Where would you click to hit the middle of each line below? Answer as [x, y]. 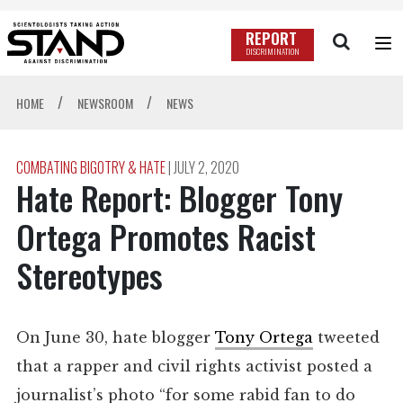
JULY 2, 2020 [206, 168]
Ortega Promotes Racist [166, 237]
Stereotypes [89, 275]
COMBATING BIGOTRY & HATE [92, 168]
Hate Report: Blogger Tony [179, 198]
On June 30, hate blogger [115, 338]
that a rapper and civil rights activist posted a [194, 367]
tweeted [346, 338]
